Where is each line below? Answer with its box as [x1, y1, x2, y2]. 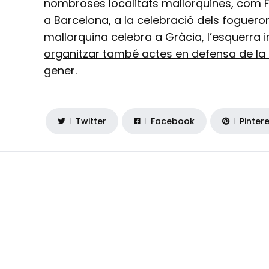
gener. [44, 62, 77, 78]
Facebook [151, 115, 195, 127]
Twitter [76, 115, 107, 127]
